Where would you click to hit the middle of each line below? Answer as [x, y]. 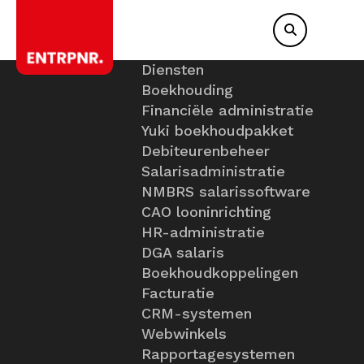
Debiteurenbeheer [206, 151]
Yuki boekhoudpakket [217, 130]
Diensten [173, 69]
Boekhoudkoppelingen [220, 273]
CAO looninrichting [206, 212]
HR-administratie [203, 232]
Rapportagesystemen [218, 354]
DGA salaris [183, 252]
